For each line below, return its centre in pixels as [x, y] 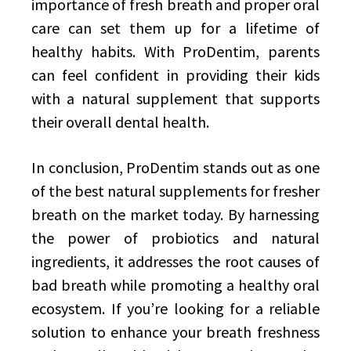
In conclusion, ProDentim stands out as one [175, 167]
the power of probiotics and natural [175, 238]
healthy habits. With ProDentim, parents [175, 51]
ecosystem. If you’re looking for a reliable [175, 308]
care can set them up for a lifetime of [175, 28]
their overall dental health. [120, 122]
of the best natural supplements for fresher [175, 191]
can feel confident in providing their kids [175, 75]
